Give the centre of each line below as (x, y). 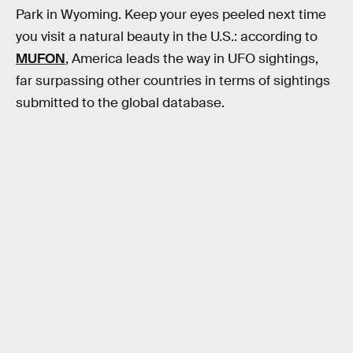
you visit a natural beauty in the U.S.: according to (167, 37)
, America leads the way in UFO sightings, (192, 59)
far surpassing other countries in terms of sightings (173, 81)
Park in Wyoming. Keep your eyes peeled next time (171, 15)
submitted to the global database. (120, 103)
